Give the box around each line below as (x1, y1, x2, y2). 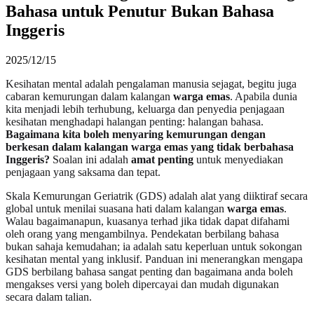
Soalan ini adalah (50, 153, 131, 165)
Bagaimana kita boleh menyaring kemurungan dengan (6, 128, 266, 140)
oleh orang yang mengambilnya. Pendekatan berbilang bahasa (6, 227, 279, 240)
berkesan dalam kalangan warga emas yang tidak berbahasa (6, 140, 294, 153)
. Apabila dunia (230, 90, 297, 102)
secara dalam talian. (6, 290, 92, 303)
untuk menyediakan (193, 153, 283, 165)
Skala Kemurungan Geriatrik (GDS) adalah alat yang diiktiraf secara (6, 189, 308, 202)
